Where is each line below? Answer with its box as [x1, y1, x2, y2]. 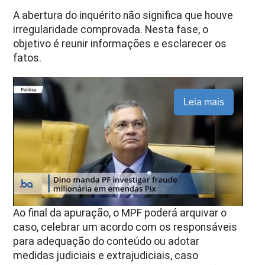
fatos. [13, 51, 42, 64]
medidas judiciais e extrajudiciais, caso [13, 249, 199, 261]
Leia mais [183, 96, 224, 107]
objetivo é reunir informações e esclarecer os [13, 37, 227, 50]
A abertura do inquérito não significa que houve [13, 9, 234, 21]
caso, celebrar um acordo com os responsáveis [13, 221, 238, 233]
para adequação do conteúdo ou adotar [13, 235, 200, 247]
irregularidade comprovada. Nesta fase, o [13, 23, 209, 35]
